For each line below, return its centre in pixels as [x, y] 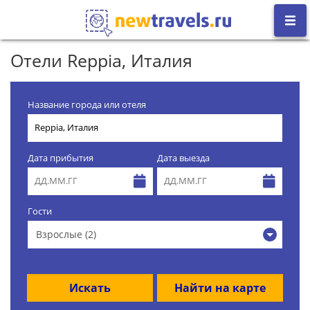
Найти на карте [220, 288]
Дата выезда [183, 158]
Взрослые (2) [66, 234]
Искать [90, 288]
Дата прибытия [61, 158]
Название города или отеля [87, 104]
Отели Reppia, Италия [101, 60]
